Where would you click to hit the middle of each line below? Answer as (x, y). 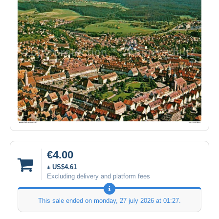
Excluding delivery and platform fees (99, 176)
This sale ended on (66, 201)
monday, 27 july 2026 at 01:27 (136, 201)
